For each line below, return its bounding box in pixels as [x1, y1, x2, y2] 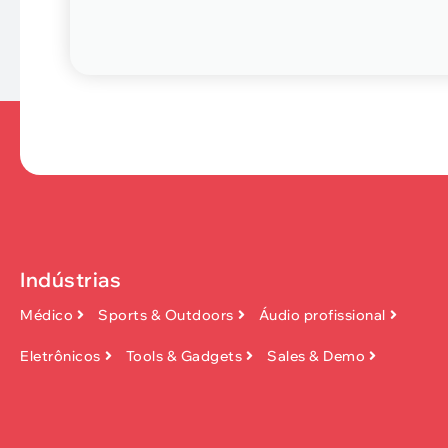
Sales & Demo [267, 346, 365, 365]
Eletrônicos [20, 346, 101, 365]
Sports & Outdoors [98, 305, 234, 324]
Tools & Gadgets [125, 346, 242, 365]
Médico [20, 305, 73, 324]
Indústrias [20, 266, 121, 292]
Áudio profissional [258, 305, 386, 324]
